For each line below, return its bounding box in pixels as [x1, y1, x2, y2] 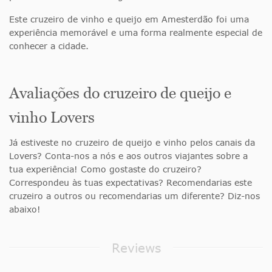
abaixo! [9, 204, 41, 215]
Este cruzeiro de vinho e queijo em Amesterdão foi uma [9, 14, 249, 25]
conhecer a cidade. [9, 41, 89, 52]
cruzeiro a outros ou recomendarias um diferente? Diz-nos [9, 191, 260, 202]
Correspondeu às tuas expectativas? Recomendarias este [9, 177, 252, 188]
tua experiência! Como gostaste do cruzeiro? [9, 164, 202, 175]
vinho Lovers [9, 109, 95, 126]
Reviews [111, 240, 161, 256]
